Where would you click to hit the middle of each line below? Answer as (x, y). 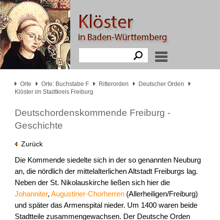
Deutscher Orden (161, 84)
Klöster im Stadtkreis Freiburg (54, 92)
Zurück (30, 144)
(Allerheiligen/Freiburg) (161, 194)
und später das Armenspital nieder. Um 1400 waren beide (106, 205)
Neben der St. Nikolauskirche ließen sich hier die (92, 183)
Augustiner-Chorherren (88, 194)
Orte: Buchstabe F (65, 84)
